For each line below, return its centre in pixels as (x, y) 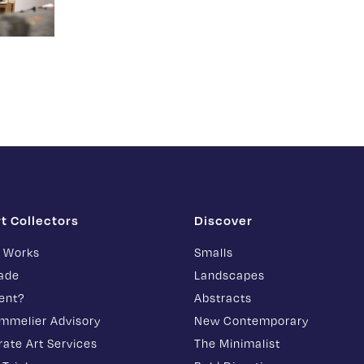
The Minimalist (237, 342)
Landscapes (230, 274)
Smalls (214, 251)
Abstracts (223, 297)
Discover (223, 220)
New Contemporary (251, 320)
